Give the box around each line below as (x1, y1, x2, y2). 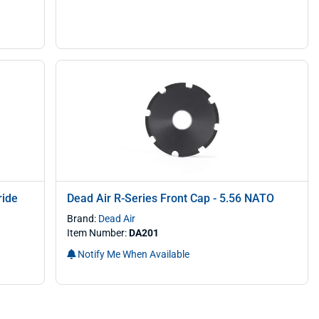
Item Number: (67, 227, 130, 239)
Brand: (67, 213, 99, 224)
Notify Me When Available (75, 249, 190, 260)
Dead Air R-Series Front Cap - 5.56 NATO (67, 192, 275, 205)
